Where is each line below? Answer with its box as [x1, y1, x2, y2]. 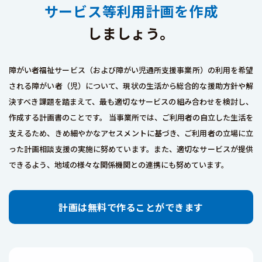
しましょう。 [88, 23, 174, 43]
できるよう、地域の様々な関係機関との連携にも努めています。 [9, 159, 229, 170]
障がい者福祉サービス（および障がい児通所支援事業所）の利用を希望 [9, 64, 253, 75]
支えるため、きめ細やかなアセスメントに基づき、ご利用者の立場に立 [9, 127, 253, 139]
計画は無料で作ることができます [58, 200, 204, 214]
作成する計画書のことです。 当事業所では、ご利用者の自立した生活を [9, 112, 253, 123]
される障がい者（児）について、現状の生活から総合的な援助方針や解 [9, 80, 253, 91]
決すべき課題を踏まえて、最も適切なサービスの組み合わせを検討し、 [9, 96, 253, 107]
